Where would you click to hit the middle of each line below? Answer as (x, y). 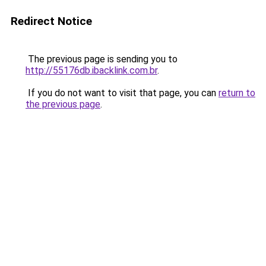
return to (237, 93)
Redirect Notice (51, 21)
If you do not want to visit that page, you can (122, 93)
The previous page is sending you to (102, 59)
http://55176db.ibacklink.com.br (91, 70)
